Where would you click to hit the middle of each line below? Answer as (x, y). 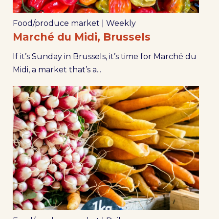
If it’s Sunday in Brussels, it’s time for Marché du (104, 57)
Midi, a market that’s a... (57, 70)
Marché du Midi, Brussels (81, 37)
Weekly (121, 23)
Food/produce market (56, 23)
